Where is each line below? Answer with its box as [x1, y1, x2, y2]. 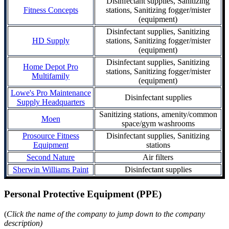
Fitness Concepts [23, 6, 78, 15]
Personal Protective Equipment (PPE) [4, 188, 162, 199]
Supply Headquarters [16, 98, 85, 107]
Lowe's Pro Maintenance [10, 88, 91, 98]
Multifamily [32, 72, 70, 81]
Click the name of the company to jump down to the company [7, 209, 205, 218]
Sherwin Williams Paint [13, 165, 88, 174]
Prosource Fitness [22, 131, 79, 141]
